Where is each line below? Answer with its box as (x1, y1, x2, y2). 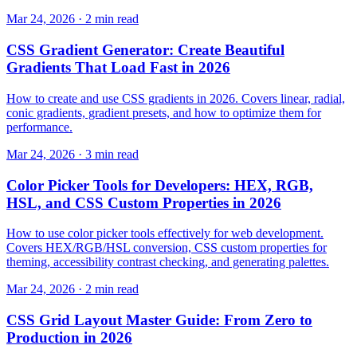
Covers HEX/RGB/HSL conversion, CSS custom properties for (6, 241, 327, 255)
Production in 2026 (6, 329, 132, 347)
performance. (6, 120, 73, 134)
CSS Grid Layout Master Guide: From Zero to (6, 312, 312, 329)
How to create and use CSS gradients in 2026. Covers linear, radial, (6, 91, 345, 105)
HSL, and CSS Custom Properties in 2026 (6, 194, 281, 211)
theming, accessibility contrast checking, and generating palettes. (6, 255, 329, 269)
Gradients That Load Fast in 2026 (6, 59, 230, 76)
